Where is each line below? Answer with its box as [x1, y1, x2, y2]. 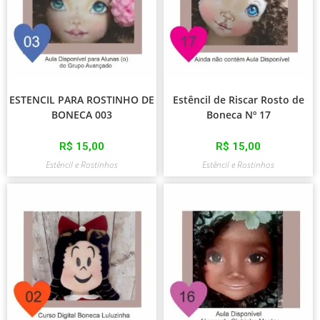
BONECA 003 [51, 107, 112, 121]
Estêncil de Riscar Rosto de [172, 92, 304, 106]
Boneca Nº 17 [206, 107, 271, 121]
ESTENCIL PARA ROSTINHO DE [9, 92, 154, 106]
